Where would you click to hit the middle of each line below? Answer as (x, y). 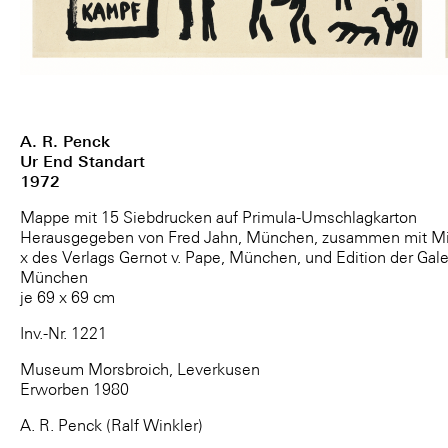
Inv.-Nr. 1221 (63, 332)
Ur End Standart (82, 160)
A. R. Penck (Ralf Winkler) (111, 424)
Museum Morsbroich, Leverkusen (140, 368)
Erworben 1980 (74, 388)
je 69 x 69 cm (67, 296)
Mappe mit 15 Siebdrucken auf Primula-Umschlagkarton (218, 216)
